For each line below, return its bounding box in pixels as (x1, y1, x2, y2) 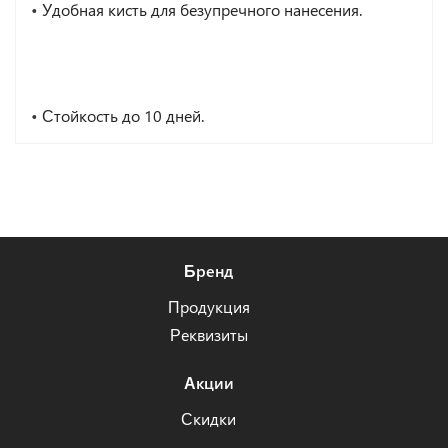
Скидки (181, 407, 237, 429)
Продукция (167, 295, 250, 317)
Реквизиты (169, 323, 248, 345)
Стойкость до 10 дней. (38, 104, 204, 126)
